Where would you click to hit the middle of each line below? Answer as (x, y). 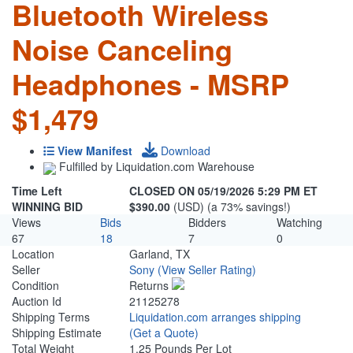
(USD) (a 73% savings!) (232, 207)
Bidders (207, 223)
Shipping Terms (51, 317)
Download (184, 151)
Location (33, 254)
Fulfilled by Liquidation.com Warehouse (155, 167)
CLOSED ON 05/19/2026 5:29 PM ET (224, 191)
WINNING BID (47, 207)
